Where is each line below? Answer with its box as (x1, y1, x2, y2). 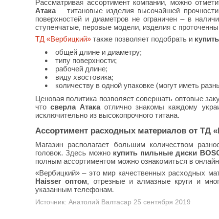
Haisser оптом (35, 177, 88, 185)
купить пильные (113, 149, 173, 157)
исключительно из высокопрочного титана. (35, 111, 179, 119)
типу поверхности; (55, 56, 117, 65)
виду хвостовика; (55, 73, 113, 81)
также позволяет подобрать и (91, 35, 195, 43)
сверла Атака (50, 103, 101, 111)
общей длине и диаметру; (55, 48, 142, 56)
